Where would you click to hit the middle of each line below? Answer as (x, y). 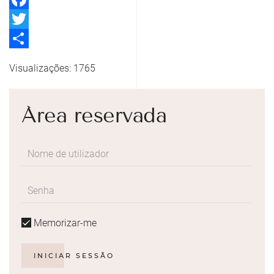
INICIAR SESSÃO (74, 256)
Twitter (24, 39)
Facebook (30, 19)
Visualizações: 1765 (52, 68)
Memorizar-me (64, 223)
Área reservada (94, 116)
